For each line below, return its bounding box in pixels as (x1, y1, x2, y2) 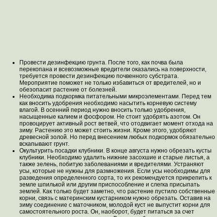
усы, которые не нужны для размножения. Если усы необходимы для (19, 168, 210, 174)
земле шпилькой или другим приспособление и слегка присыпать (19, 181, 200, 188)
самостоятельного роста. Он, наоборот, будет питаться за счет (19, 208, 194, 215)
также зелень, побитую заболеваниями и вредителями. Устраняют (19, 161, 204, 168)
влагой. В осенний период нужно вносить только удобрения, (19, 107, 186, 113)
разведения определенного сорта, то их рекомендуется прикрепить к (19, 174, 212, 181)
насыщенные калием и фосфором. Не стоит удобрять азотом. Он (19, 113, 201, 120)
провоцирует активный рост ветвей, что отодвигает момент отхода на (19, 120, 213, 127)
